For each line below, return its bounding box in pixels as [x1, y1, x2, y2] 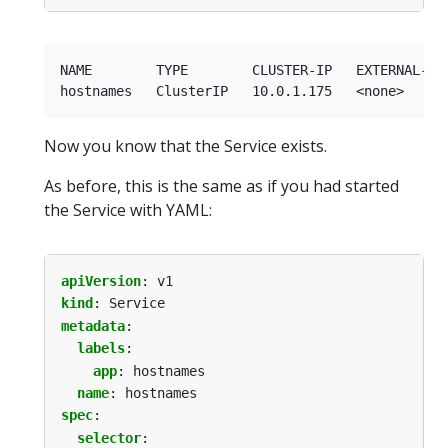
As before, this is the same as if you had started [44, 174, 399, 197]
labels [77, 340, 125, 357]
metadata [61, 317, 125, 334]
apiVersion [61, 272, 141, 289]
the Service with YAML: [44, 198, 212, 221]
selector [77, 429, 141, 446]
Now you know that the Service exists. [44, 134, 327, 157]
